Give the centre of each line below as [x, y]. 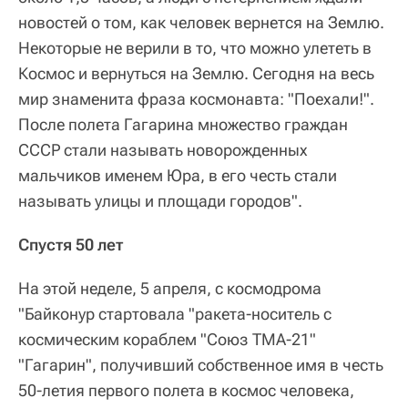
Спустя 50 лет [71, 245]
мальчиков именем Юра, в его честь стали [178, 176]
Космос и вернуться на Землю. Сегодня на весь [196, 74]
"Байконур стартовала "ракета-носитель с [175, 314]
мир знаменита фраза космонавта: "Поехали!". [196, 99]
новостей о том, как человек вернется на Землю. [201, 23]
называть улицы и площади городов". [160, 201]
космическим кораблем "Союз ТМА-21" [167, 340]
